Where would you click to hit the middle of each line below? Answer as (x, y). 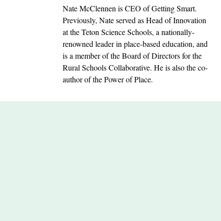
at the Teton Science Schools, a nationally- (128, 32)
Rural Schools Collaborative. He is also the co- (135, 67)
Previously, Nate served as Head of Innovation (134, 20)
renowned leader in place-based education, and (135, 43)
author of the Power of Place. (108, 79)
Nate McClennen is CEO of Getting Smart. (129, 8)
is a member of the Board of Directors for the (132, 55)
